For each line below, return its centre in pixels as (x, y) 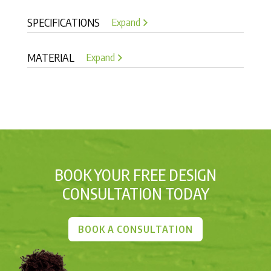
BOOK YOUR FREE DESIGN (135, 175)
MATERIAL (51, 57)
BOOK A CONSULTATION (135, 229)
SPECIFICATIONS (64, 22)
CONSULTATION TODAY (135, 193)
